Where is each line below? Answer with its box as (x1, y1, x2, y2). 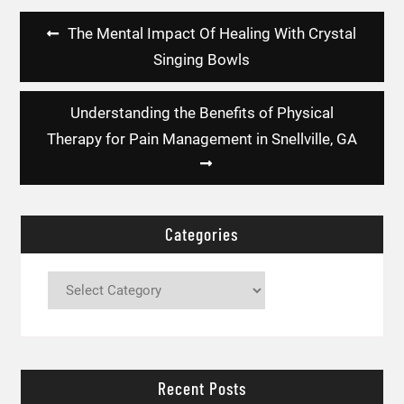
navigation (18, 43, 103, 71)
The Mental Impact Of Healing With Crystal (68, 24, 357, 43)
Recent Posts (157, 377, 246, 399)
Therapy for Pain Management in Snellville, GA (46, 130, 357, 149)
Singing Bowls (153, 50, 251, 69)
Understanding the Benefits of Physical (69, 104, 334, 123)
